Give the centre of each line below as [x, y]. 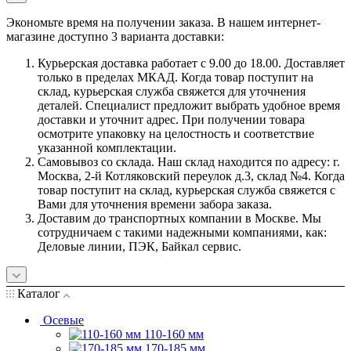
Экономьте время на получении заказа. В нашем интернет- [163, 22]
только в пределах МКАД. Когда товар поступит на [175, 77]
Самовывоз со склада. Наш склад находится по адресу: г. [189, 161]
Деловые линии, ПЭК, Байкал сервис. [139, 246]
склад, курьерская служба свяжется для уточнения [172, 91]
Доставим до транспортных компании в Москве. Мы [179, 218]
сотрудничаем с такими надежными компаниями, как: [182, 232]
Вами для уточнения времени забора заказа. [155, 204]
